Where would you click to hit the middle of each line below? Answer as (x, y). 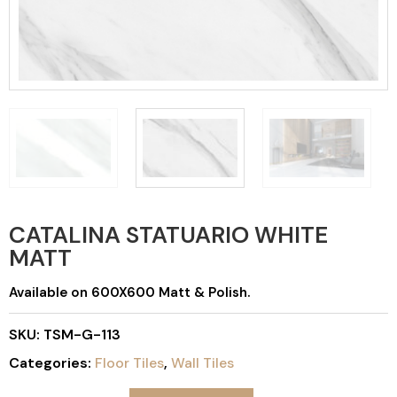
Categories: (52, 363)
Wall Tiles (202, 363)
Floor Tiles (129, 363)
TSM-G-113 (82, 335)
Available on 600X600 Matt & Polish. (129, 292)
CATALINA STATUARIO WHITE (168, 235)
